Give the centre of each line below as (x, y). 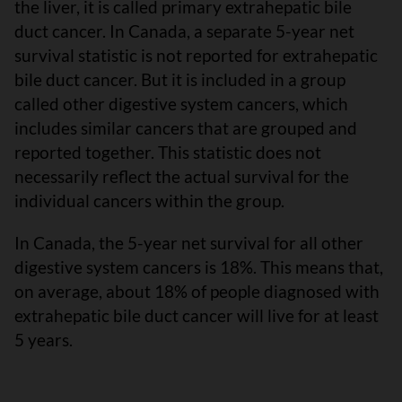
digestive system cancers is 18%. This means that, (199, 267)
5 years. (44, 340)
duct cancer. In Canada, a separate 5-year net (184, 31)
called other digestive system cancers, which (181, 104)
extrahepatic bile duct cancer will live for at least (197, 315)
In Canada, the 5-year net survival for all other (189, 243)
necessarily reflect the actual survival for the (182, 176)
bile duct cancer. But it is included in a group (180, 79)
